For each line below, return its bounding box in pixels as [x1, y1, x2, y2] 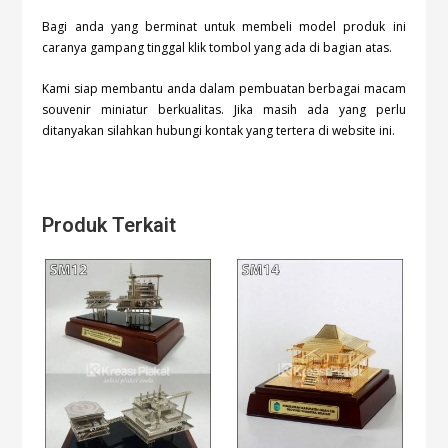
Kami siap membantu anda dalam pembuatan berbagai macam [42, 80, 406, 98]
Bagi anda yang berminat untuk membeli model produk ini [42, 18, 406, 36]
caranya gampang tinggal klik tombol [42, 39, 255, 57]
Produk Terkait [42, 213, 177, 238]
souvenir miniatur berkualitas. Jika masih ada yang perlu [42, 101, 406, 119]
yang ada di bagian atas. [254, 39, 393, 57]
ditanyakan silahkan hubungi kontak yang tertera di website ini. [42, 122, 396, 140]
